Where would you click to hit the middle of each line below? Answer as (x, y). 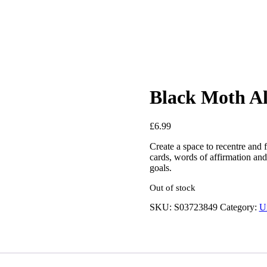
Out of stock (172, 188)
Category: (239, 207)
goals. (160, 168)
